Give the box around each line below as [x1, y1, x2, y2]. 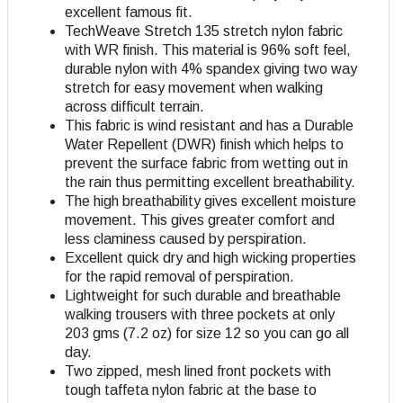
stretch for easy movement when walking [65, 79, 323, 95]
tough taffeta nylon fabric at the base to [65, 381, 317, 398]
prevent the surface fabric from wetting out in [65, 155, 348, 171]
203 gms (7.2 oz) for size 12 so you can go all [65, 325, 349, 341]
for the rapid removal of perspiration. [65, 268, 294, 284]
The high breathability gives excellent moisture [65, 193, 356, 209]
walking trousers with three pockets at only [65, 306, 335, 322]
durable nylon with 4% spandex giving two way [65, 60, 357, 76]
